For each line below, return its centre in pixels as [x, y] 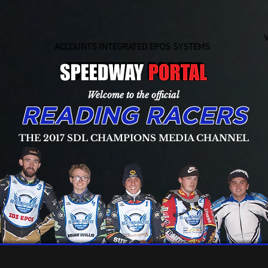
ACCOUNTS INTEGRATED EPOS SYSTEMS [132, 47]
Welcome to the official [133, 95]
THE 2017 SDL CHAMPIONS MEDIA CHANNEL [134, 138]
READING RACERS [134, 115]
